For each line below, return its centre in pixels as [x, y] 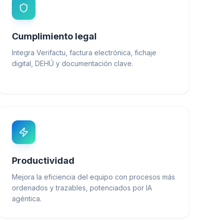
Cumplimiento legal [54, 36]
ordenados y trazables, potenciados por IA [82, 187]
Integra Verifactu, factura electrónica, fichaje [84, 52]
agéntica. [26, 198]
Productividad [43, 160]
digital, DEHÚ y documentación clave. [72, 63]
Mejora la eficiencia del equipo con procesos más [93, 177]
